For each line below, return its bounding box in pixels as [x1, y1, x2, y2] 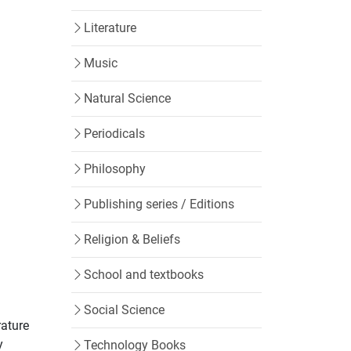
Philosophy [84, 161, 146, 176]
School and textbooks [84, 267, 204, 282]
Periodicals [84, 126, 145, 141]
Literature [84, 20, 136, 35]
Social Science [84, 302, 165, 317]
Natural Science [84, 91, 171, 106]
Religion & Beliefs [84, 232, 180, 247]
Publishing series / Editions [84, 197, 234, 212]
